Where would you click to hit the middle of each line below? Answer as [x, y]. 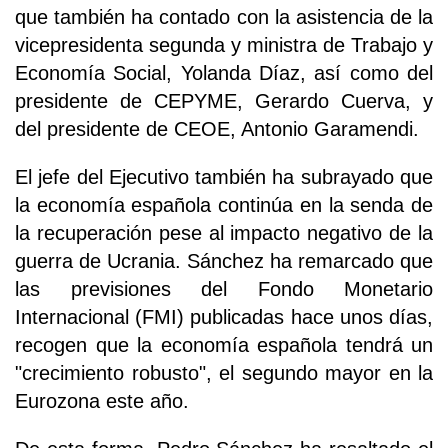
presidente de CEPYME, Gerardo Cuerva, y [224, 100]
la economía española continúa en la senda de [224, 204]
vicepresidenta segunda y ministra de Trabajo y [224, 44]
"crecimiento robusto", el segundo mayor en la [224, 372]
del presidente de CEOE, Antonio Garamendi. [217, 128]
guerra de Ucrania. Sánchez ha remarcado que [224, 260]
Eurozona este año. [102, 400]
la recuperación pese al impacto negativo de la [224, 232]
